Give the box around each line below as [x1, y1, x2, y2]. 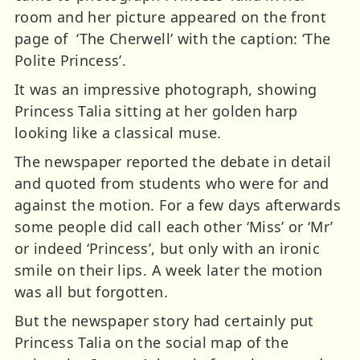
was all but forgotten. [14, 282, 168, 302]
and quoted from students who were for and [14, 174, 329, 194]
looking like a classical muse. [14, 123, 222, 143]
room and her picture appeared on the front [14, 7, 327, 27]
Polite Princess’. [14, 51, 127, 71]
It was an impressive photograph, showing [14, 80, 317, 100]
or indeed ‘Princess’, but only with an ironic [14, 239, 321, 259]
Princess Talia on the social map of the [14, 333, 289, 353]
